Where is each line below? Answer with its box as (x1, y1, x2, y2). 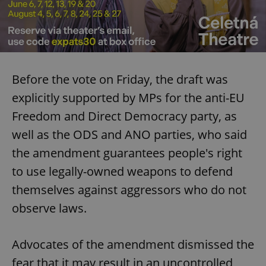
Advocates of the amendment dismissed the (12, 236, 254, 252)
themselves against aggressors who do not (12, 181, 246, 198)
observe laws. (12, 199, 87, 216)
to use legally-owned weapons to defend (12, 163, 233, 179)
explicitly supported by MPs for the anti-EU (12, 89, 245, 106)
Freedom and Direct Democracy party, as (12, 107, 237, 124)
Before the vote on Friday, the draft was (12, 71, 228, 87)
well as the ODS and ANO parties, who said (12, 126, 247, 142)
